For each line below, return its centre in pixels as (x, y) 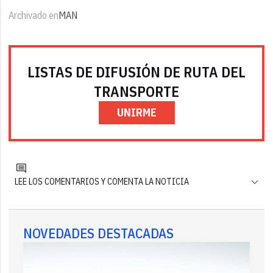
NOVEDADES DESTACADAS (99, 233)
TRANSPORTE (136, 92)
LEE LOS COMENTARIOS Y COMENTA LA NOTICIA (102, 182)
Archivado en (34, 16)
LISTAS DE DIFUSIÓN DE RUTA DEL (136, 72)
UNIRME (136, 113)
